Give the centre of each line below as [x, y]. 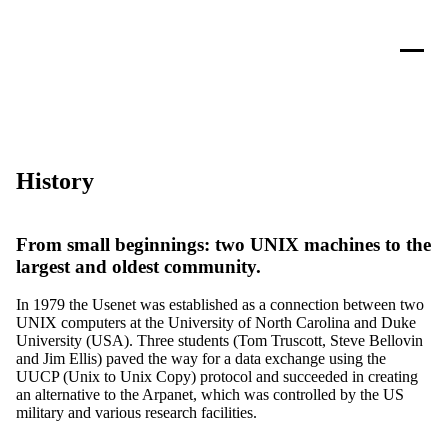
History [55, 180]
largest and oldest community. [138, 266]
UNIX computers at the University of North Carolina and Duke [216, 323]
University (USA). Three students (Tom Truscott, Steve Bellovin [219, 341]
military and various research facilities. [136, 413]
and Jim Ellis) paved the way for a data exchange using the [201, 359]
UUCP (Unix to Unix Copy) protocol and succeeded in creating [217, 377]
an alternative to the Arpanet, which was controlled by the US [210, 395]
